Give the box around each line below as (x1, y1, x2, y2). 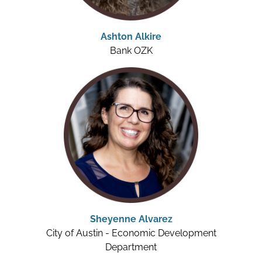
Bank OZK (109, 45, 153, 57)
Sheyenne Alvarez (89, 213, 173, 225)
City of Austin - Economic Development (46, 227, 216, 239)
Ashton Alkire (101, 31, 161, 43)
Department (105, 242, 157, 253)
